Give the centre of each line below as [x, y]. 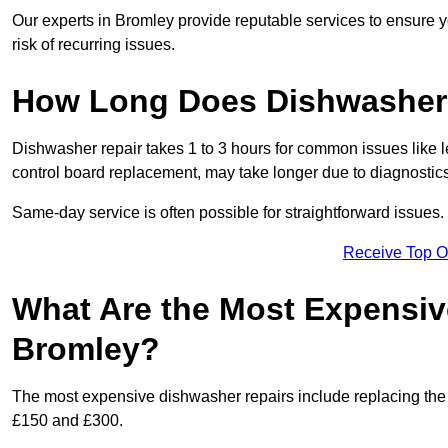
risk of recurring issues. [93, 45]
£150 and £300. [67, 421]
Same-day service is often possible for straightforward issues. [228, 213]
